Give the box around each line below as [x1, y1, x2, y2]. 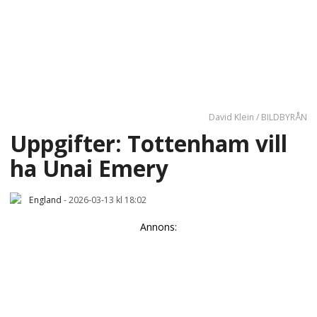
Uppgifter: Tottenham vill [10, 127, 287, 158]
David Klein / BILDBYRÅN [209, 111, 307, 124]
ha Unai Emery [10, 152, 168, 183]
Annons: [140, 219, 177, 234]
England [29, 193, 62, 206]
